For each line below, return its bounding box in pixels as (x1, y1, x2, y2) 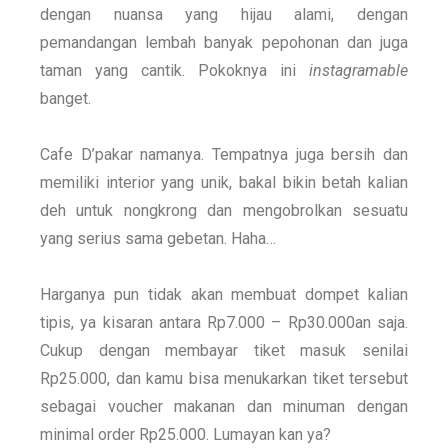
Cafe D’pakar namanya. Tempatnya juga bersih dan (40, 144, 408, 164)
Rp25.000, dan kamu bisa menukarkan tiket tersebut (40, 368, 408, 388)
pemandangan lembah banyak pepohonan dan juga (40, 32, 408, 52)
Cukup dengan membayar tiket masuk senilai (40, 340, 408, 360)
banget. (40, 88, 91, 108)
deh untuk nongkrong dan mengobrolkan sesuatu (40, 200, 408, 220)
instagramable (309, 60, 408, 80)
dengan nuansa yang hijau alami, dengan (40, 4, 408, 24)
